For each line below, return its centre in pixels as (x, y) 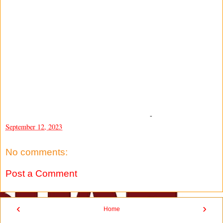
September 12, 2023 (34, 126)
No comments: (37, 152)
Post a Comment (41, 174)
